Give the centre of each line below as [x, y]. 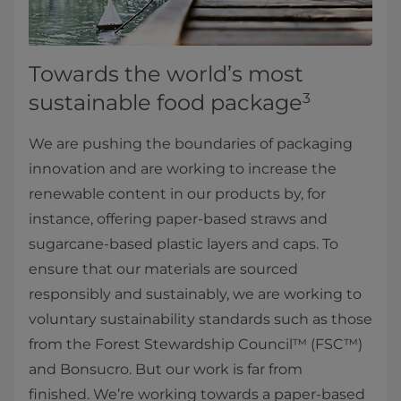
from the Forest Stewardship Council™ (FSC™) [196, 345]
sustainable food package [166, 103]
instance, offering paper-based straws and [178, 219]
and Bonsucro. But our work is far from [166, 370]
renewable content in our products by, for [177, 194]
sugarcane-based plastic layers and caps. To [183, 244]
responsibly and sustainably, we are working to [195, 294]
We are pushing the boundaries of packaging [191, 144]
